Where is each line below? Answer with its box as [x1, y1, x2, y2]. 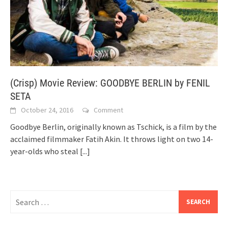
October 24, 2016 [21, 105, 73, 115]
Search [10, 191, 33, 202]
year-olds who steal [10, 146, 80, 157]
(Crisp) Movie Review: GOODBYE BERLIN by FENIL [10, 77, 210, 90]
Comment [94, 105, 123, 115]
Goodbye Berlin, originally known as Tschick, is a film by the [10, 122, 217, 132]
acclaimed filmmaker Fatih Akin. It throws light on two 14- [10, 134, 213, 145]
